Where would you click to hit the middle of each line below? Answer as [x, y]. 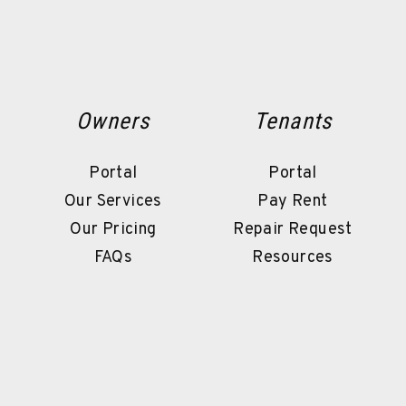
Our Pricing [113, 229]
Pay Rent [293, 201]
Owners [113, 121]
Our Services [113, 201]
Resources [293, 257]
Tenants [293, 121]
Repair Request [293, 229]
